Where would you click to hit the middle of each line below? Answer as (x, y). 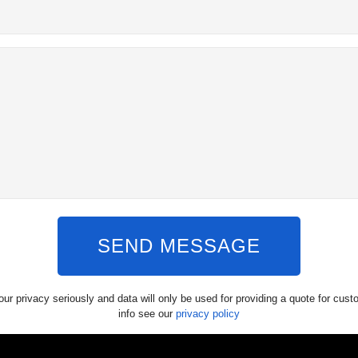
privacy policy (208, 314)
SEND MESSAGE (179, 246)
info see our (147, 314)
